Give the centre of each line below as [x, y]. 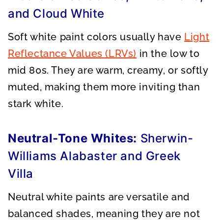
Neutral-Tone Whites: [72, 138]
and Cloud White [56, 14]
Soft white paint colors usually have [96, 37]
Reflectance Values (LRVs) [72, 54]
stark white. [36, 104]
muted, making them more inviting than [104, 87]
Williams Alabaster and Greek [94, 156]
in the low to [168, 54]
